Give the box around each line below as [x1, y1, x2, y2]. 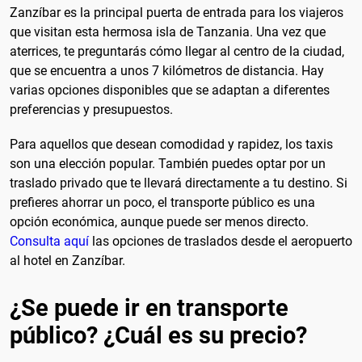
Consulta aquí [10, 234, 89, 250]
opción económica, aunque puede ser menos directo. [10, 214, 309, 230]
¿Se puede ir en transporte [10, 294, 288, 322]
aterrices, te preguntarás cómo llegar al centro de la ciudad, [10, 44, 344, 60]
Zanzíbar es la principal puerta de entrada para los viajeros [10, 5, 343, 21]
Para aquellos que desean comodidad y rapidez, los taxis [10, 137, 333, 153]
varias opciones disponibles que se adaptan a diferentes [10, 82, 330, 99]
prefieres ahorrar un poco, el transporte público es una [10, 195, 315, 211]
